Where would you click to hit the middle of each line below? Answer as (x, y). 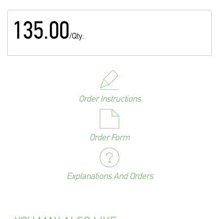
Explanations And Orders (109, 177)
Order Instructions (109, 100)
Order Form (109, 138)
